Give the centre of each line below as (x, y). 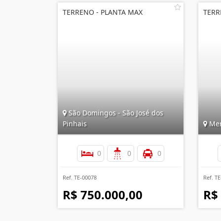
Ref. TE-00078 (80, 177)
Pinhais (75, 124)
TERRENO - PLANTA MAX (103, 12)
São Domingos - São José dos (115, 113)
